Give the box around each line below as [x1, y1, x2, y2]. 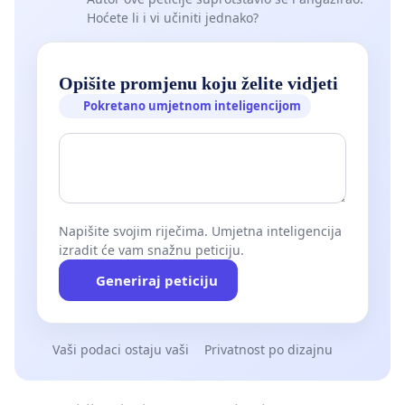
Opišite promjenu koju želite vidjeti [59, 73, 338, 94]
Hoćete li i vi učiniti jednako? [87, 8, 259, 26]
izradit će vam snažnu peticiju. [59, 241, 244, 259]
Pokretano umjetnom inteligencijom [83, 98, 302, 115]
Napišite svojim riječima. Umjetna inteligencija [59, 222, 342, 240]
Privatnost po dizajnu [204, 341, 333, 359]
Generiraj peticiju [95, 271, 218, 290]
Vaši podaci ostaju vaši [52, 341, 189, 359]
